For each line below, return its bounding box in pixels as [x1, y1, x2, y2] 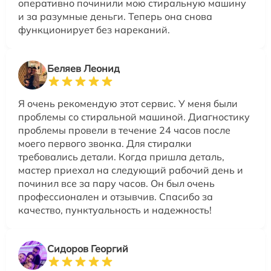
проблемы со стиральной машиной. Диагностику [18, 111, 250, 123]
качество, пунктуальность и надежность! [18, 204, 212, 216]
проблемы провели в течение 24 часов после [18, 124, 230, 136]
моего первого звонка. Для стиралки [18, 137, 192, 149]
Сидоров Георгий [47, 243, 128, 255]
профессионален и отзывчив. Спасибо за [18, 191, 213, 203]
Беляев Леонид [47, 62, 120, 74]
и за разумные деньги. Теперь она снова [18, 10, 212, 22]
